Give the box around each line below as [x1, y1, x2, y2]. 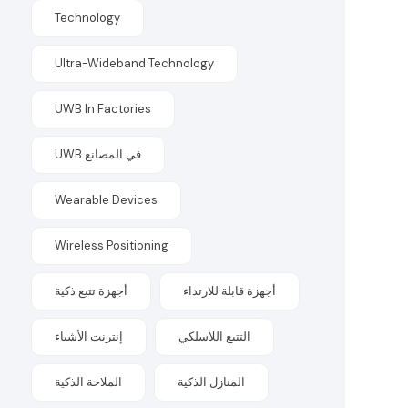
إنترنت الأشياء [55, 329, 124, 344]
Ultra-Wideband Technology [55, 56, 215, 71]
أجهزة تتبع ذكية [55, 283, 128, 299]
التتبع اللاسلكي [178, 329, 251, 344]
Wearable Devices [55, 192, 158, 208]
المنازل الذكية [178, 374, 246, 390]
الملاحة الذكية [55, 374, 123, 390]
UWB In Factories [55, 101, 152, 117]
